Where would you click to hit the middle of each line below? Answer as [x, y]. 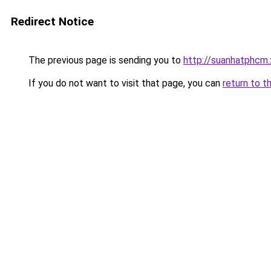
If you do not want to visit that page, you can [124, 83]
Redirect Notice [52, 21]
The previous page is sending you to [105, 60]
